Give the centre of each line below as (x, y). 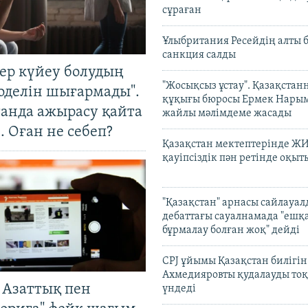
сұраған (182, 11)
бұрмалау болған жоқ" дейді (231, 231)
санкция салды (199, 55)
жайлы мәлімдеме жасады (227, 114)
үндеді (179, 289)
